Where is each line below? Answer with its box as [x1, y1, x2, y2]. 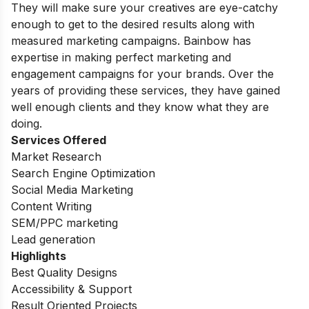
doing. [11, 117, 46, 131]
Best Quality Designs [11, 266, 117, 280]
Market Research [11, 150, 101, 164]
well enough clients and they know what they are [11, 100, 269, 114]
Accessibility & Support [11, 282, 132, 297]
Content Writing [11, 199, 92, 214]
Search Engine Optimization [11, 166, 155, 181]
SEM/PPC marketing [11, 216, 118, 230]
